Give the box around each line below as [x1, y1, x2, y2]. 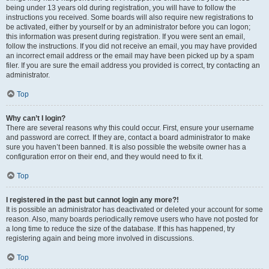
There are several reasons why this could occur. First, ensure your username [6, 124, 254, 132]
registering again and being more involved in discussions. [6, 234, 194, 243]
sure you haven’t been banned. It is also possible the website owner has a [6, 143, 246, 151]
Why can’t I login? [6, 114, 65, 122]
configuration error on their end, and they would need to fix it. [6, 153, 203, 161]
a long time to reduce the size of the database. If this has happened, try [6, 225, 235, 233]
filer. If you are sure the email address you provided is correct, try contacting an [6, 61, 260, 70]
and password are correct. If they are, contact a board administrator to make [6, 133, 250, 142]
